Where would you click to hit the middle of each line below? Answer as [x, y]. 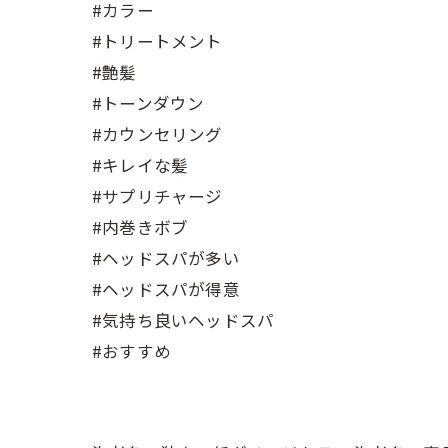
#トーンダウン [148, 103]
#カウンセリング [157, 134]
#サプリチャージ [157, 196]
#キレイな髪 [140, 165]
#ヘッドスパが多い [166, 258]
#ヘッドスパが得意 [166, 289]
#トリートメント [157, 41]
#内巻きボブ [140, 227]
